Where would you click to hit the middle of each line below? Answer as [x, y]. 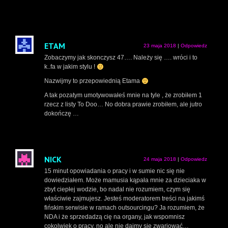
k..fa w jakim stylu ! [70, 67]
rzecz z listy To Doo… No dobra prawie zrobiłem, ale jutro [123, 105]
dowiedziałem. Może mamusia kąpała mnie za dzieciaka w [125, 180]
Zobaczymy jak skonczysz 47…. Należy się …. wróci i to [121, 58]
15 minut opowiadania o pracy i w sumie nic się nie [115, 171]
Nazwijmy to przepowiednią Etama [93, 81]
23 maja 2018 [160, 46]
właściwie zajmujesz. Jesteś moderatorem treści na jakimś [124, 199]
